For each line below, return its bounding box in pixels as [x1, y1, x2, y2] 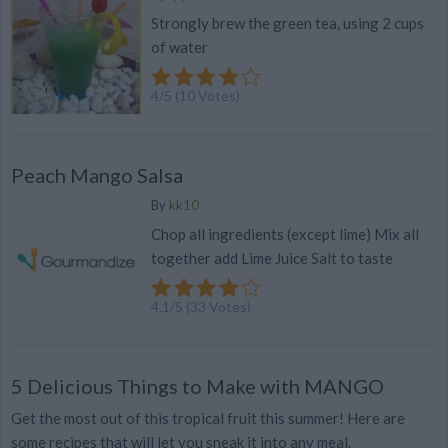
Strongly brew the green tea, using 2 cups [151, 14, 424, 32]
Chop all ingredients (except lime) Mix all [151, 225, 419, 243]
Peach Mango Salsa [11, 162, 183, 187]
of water [151, 38, 208, 56]
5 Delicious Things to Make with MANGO [11, 373, 384, 398]
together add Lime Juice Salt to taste [151, 249, 393, 267]
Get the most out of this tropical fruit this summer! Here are [11, 408, 405, 427]
